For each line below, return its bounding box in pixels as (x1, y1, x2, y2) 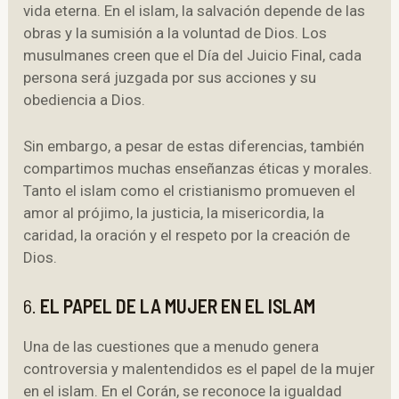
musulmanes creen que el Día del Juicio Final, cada (23, 45, 362, 64)
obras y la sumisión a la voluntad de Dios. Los (23, 23, 328, 42)
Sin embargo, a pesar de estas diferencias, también (23, 137, 365, 156)
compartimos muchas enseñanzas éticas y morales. (23, 159, 373, 178)
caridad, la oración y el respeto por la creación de (23, 226, 351, 245)
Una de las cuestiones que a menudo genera (23, 338, 320, 356)
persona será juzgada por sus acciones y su (23, 68, 317, 86)
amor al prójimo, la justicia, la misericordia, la (23, 204, 325, 223)
